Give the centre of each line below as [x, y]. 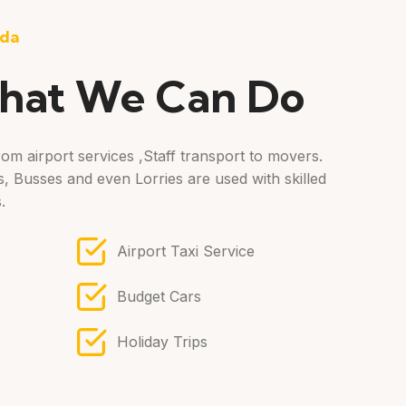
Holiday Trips [162, 342]
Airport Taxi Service [186, 251]
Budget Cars [159, 296]
